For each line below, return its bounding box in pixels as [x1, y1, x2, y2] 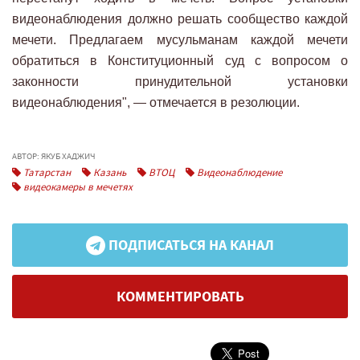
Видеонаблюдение [194, 166, 282, 180]
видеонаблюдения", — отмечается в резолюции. [12, 96, 300, 110]
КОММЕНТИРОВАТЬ [116, 287, 244, 307]
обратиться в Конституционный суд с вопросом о [12, 54, 348, 68]
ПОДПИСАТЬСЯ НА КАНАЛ [105, 235, 274, 256]
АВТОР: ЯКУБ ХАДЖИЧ [12, 150, 96, 162]
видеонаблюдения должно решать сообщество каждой [12, 12, 348, 27]
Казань [91, 166, 126, 180]
